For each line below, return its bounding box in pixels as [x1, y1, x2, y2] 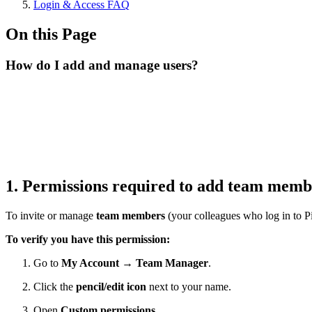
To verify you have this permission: [6, 233, 170, 245]
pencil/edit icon [76, 280, 146, 292]
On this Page [6, 24, 97, 43]
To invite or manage [6, 209, 96, 221]
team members [96, 209, 165, 221]
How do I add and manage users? [6, 57, 198, 72]
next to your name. [146, 280, 231, 292]
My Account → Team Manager [61, 256, 208, 269]
